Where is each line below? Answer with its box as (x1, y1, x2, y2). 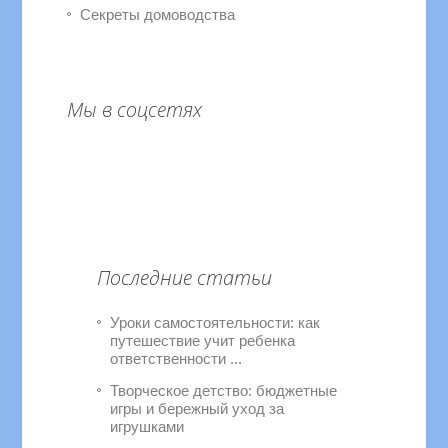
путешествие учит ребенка (110, 332, 296, 349)
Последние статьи (97, 264, 273, 291)
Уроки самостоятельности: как (110, 314, 321, 331)
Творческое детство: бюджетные (110, 382, 338, 399)
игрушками (110, 418, 185, 435)
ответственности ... (110, 350, 243, 367)
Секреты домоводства (80, 6, 236, 23)
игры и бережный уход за (110, 400, 285, 417)
